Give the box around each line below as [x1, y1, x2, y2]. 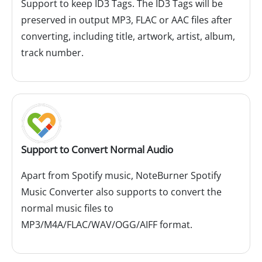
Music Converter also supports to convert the [21, 185, 222, 199]
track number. [21, 46, 84, 60]
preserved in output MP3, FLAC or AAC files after [21, 13, 232, 27]
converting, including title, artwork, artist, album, [21, 30, 235, 43]
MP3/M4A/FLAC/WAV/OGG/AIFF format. [21, 218, 192, 232]
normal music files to [21, 202, 113, 215]
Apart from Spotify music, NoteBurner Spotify [21, 169, 221, 182]
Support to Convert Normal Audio [21, 143, 173, 157]
